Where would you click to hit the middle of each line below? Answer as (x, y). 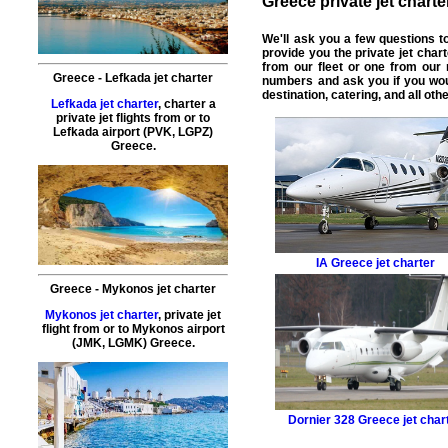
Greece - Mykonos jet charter (133, 289)
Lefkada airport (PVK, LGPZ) (133, 132)
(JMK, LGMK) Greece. (133, 343)
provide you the (309, 53)
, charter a (186, 104)
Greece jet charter (382, 263)
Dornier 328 (322, 420)
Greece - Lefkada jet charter (133, 78)
